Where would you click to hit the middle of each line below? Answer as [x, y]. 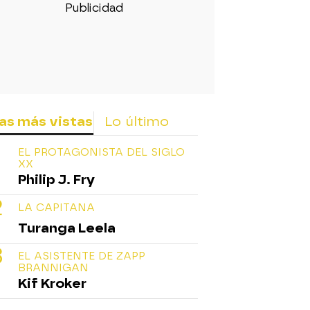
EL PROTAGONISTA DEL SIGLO [101, 153]
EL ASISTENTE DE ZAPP [82, 256]
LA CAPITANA [56, 208]
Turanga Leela [67, 228]
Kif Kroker [52, 284]
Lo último [137, 122]
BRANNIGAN [53, 268]
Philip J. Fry [56, 180]
